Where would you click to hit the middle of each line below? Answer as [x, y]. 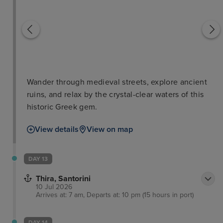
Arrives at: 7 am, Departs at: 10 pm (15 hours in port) [115, 195]
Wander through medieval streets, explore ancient [117, 82]
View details [56, 130]
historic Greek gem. [62, 107]
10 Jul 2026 [54, 187]
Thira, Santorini [63, 179]
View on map [110, 130]
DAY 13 [38, 159]
